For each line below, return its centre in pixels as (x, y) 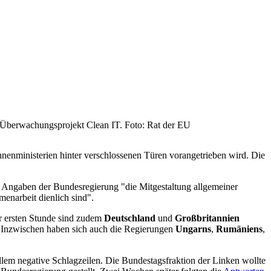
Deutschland (131, 218)
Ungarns (193, 229)
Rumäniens (239, 229)
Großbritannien (207, 218)
